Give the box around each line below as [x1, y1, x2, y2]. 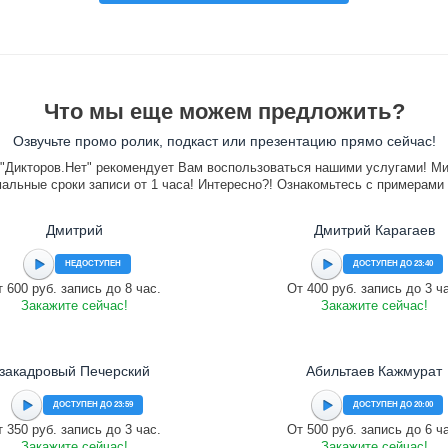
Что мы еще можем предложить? [43, 99, 405, 124]
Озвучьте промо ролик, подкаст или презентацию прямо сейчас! [12, 133, 436, 149]
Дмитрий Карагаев [313, 222, 435, 238]
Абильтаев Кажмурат [306, 363, 442, 379]
